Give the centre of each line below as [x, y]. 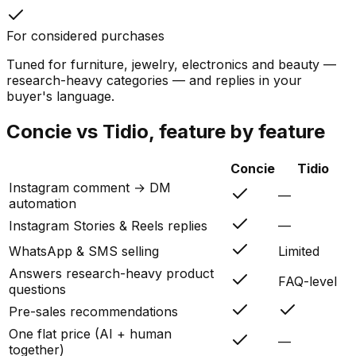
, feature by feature [237, 131]
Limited [299, 252]
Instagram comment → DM [90, 188]
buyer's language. [60, 96]
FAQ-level [308, 282]
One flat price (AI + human [90, 334]
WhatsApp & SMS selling [84, 252]
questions [37, 290]
